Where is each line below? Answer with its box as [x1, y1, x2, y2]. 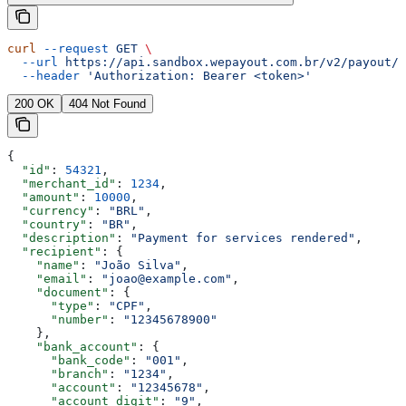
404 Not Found [69, 96, 146, 111]
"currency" [7, 203, 94, 217]
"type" [7, 298, 94, 313]
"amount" [7, 189, 80, 204]
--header [7, 68, 80, 82]
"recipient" [7, 244, 101, 258]
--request [36, 41, 109, 55]
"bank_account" [7, 339, 138, 353]
